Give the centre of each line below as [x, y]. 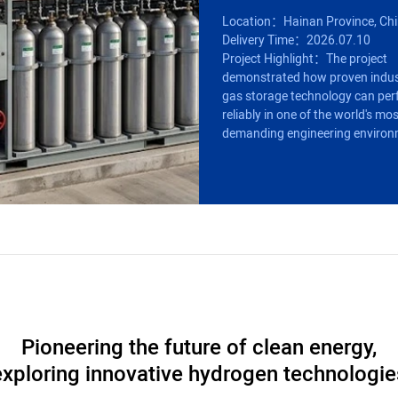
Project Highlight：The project [305, 59]
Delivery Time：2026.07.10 [297, 40]
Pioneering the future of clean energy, [199, 349]
